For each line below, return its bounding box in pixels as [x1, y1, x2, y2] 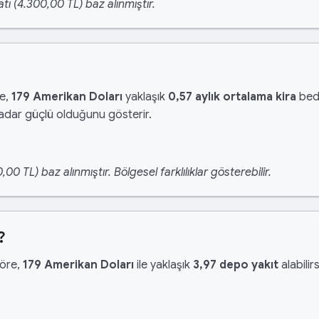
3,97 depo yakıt [193, 258, 278, 272]
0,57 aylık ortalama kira [168, 90, 296, 104]
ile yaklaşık [134, 258, 193, 272]
